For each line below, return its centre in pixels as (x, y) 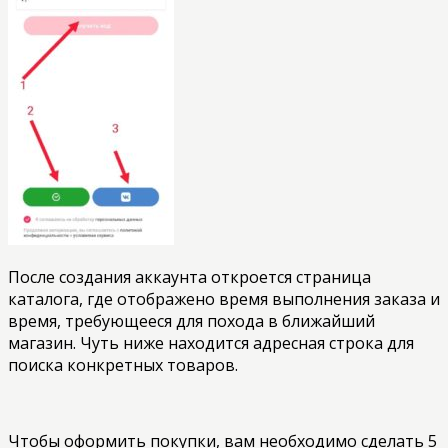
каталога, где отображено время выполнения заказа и (224, 298)
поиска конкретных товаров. (123, 364)
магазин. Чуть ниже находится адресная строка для (211, 342)
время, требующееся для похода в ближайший (191, 320)
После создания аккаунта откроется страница (189, 276)
